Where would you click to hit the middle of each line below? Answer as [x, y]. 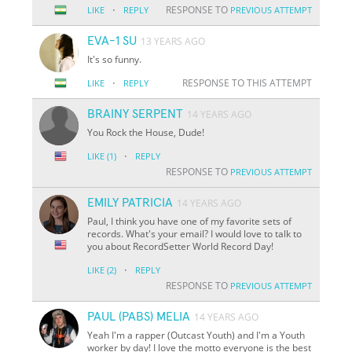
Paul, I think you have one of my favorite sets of [190, 221]
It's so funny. [115, 59]
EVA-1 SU [112, 40]
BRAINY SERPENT [136, 114]
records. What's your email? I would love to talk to [195, 233]
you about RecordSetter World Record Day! [181, 246]
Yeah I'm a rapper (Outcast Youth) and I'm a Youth [196, 335]
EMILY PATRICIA [130, 202]
